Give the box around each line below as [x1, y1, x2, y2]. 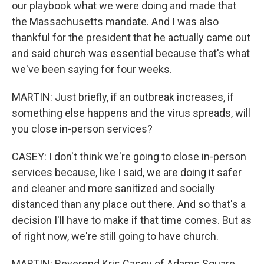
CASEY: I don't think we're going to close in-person [12, 150, 246, 163]
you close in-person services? [12, 123, 153, 135]
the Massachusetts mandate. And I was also [12, 15, 219, 28]
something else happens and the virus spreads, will [12, 107, 250, 119]
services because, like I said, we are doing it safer [12, 166, 242, 179]
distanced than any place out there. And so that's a [12, 198, 246, 210]
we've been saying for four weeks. [12, 63, 172, 75]
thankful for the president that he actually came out [12, 31, 250, 44]
